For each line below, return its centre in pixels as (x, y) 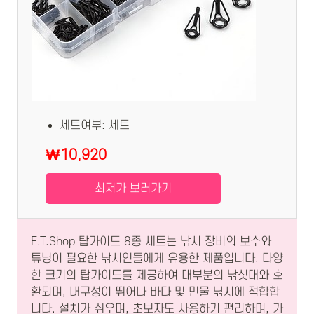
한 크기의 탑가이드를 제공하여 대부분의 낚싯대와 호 (157, 275)
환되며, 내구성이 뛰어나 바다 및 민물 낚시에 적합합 (155, 292)
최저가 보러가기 (133, 188)
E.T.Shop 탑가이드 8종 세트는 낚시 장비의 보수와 (151, 241)
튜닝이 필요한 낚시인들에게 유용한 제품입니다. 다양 (157, 258)
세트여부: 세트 (95, 125)
